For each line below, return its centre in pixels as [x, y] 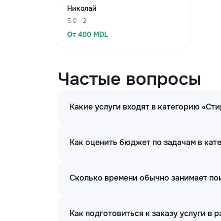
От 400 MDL [88, 35]
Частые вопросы [129, 79]
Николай [82, 8]
